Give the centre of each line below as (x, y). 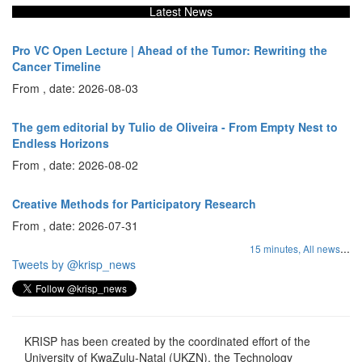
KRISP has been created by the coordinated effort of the (167, 341)
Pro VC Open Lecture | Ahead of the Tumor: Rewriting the (170, 51)
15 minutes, (276, 249)
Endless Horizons (61, 143)
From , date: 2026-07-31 (75, 226)
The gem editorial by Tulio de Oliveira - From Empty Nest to (175, 127)
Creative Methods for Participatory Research (134, 204)
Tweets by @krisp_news (74, 265)
